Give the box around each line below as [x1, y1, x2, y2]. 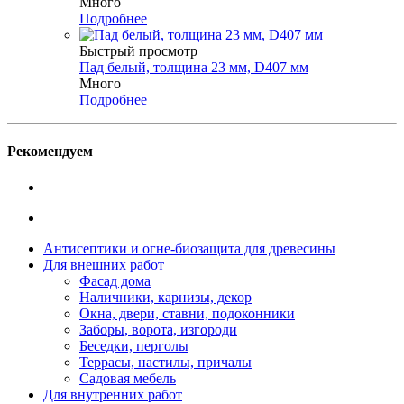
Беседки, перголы [79, 337, 188, 353]
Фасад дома [79, 272, 151, 289]
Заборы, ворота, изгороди [79, 321, 237, 337]
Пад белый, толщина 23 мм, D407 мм [79, 60, 308, 76]
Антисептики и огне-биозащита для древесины [43, 240, 335, 256]
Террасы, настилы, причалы [79, 353, 252, 370]
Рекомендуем [7, 143, 93, 160]
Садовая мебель [79, 370, 176, 386]
